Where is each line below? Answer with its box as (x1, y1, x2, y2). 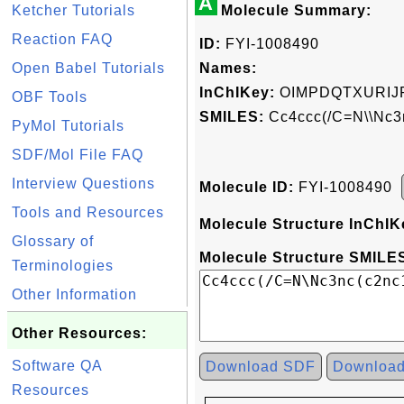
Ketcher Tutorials (12, 3, 135, 18)
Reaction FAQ (12, 32, 113, 47)
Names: (199, 60, 257, 76)
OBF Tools (12, 89, 87, 105)
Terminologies (12, 258, 114, 273)
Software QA (12, 358, 102, 373)
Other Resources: (12, 326, 147, 341)
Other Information (12, 287, 137, 302)
